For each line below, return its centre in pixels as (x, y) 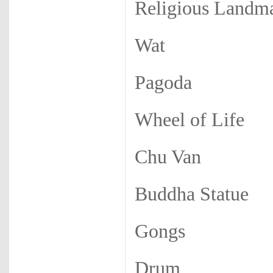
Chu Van (168, 157)
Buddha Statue (192, 194)
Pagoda (163, 83)
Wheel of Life (190, 120)
